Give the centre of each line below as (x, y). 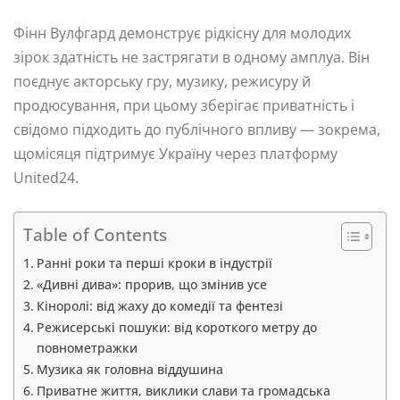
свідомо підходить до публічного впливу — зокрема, (197, 130)
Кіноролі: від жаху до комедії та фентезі (159, 306)
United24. (46, 178)
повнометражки (87, 348)
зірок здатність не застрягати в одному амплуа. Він (192, 58)
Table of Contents (95, 235)
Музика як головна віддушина (129, 370)
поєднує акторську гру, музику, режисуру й (162, 82)
